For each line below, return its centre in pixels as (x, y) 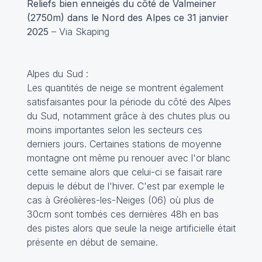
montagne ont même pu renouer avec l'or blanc (128, 158)
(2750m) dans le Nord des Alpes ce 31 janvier (127, 18)
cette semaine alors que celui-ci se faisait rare (124, 172)
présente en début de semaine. (92, 242)
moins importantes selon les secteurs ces (114, 130)
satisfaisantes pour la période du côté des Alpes (129, 102)
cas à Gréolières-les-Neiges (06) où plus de (120, 200)
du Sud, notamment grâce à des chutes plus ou (128, 116)
